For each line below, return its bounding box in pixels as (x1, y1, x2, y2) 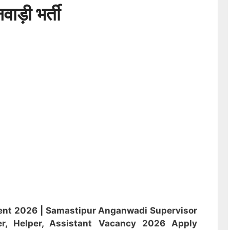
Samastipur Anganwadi (45, 205, 150, 216)
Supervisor (150, 205, 198, 216)
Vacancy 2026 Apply (99, 218, 198, 229)
